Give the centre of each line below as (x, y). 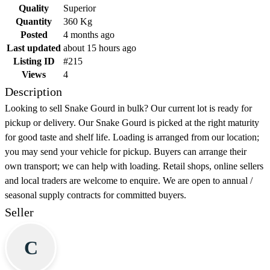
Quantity (34, 22)
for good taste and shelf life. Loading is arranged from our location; (132, 137)
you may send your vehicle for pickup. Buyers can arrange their (126, 152)
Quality (34, 8)
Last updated (34, 48)
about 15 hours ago (100, 48)
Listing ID (34, 61)
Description (33, 92)
